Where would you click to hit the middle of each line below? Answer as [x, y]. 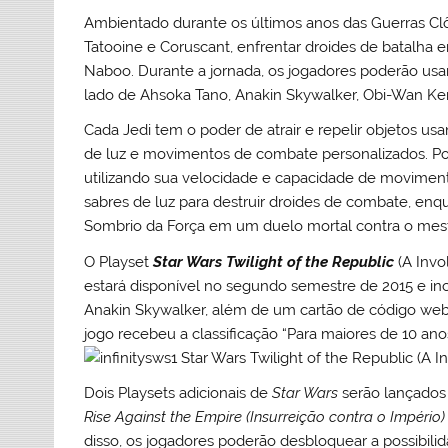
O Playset [119, 261]
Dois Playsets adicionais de [178, 392]
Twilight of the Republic [308, 261]
